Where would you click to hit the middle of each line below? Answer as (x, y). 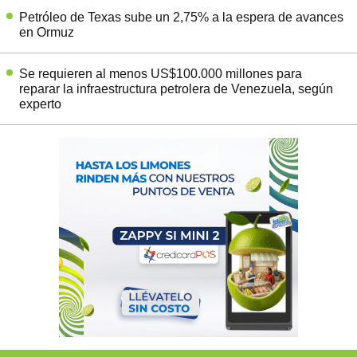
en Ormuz (47, 32)
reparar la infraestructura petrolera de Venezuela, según (176, 88)
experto (40, 104)
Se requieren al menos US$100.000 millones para (161, 73)
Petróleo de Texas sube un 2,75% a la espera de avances (181, 17)
